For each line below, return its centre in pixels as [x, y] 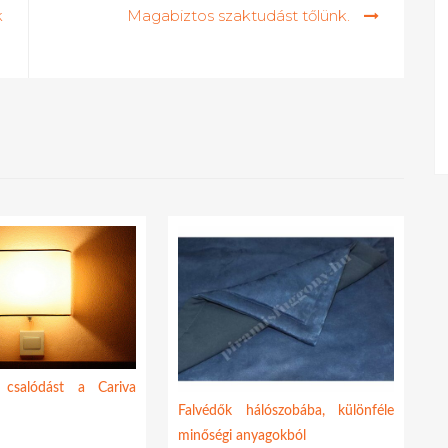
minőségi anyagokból [242, 435]
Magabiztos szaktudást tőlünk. [238, 16]
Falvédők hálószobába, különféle [286, 410]
